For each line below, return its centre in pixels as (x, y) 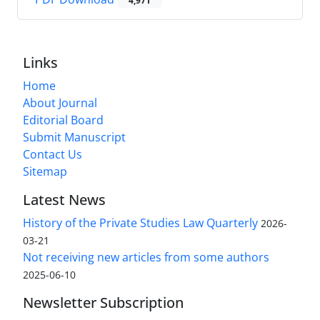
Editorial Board (63, 120)
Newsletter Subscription (103, 303)
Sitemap (45, 172)
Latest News (64, 200)
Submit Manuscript (74, 137)
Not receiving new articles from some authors (146, 257)
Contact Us (52, 155)
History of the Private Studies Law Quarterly (140, 223)
